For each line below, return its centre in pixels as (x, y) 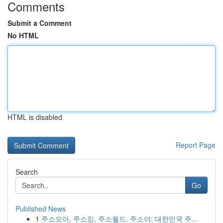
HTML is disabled (35, 117)
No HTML (23, 35)
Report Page (196, 145)
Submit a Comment (40, 23)
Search (27, 172)
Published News (41, 209)
